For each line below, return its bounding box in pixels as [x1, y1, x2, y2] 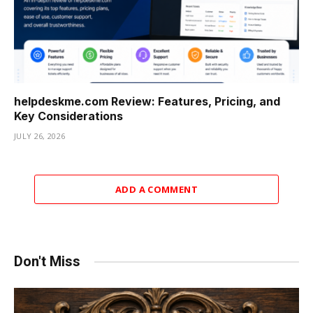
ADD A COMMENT [115, 183, 198, 196]
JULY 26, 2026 [14, 131, 66, 142]
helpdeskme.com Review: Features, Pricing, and [14, 94, 280, 109]
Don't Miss [14, 253, 80, 270]
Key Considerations [14, 109, 123, 124]
